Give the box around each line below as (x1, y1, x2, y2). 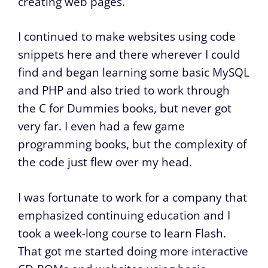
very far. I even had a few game (18, 118, 185, 134)
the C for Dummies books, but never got (18, 100, 232, 116)
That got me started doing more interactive (18, 243, 248, 259)
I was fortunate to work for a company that (18, 189, 247, 205)
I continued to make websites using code (18, 29, 236, 44)
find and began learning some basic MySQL (18, 65, 249, 80)
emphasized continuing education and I (18, 207, 230, 223)
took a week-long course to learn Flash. (18, 225, 226, 241)
